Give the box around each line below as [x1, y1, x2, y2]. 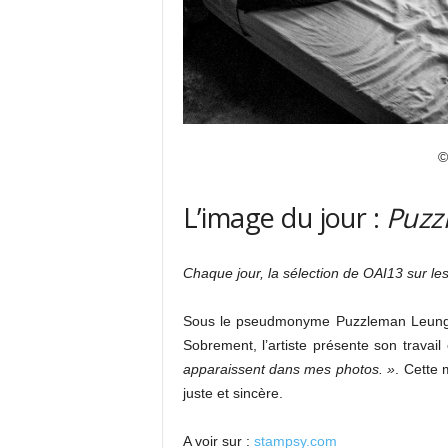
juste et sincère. [182, 384, 283, 401]
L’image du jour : [182, 198, 386, 236]
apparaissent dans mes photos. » [182, 360, 396, 377]
